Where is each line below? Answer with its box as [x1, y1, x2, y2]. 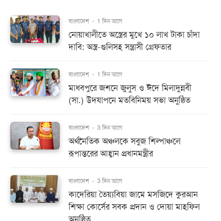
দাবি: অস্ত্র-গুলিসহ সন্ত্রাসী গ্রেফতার [69, 42, 171, 52]
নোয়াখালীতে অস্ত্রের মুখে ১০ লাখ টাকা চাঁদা [69, 30, 200, 40]
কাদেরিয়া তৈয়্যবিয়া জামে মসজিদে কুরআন [69, 189, 198, 200]
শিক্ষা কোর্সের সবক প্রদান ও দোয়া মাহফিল [69, 202, 200, 212]
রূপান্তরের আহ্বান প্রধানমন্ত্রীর [69, 148, 153, 159]
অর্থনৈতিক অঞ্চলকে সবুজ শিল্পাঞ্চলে [69, 136, 181, 147]
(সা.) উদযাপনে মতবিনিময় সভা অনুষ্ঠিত [69, 95, 190, 106]
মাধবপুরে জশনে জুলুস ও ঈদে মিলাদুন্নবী [69, 83, 191, 93]
